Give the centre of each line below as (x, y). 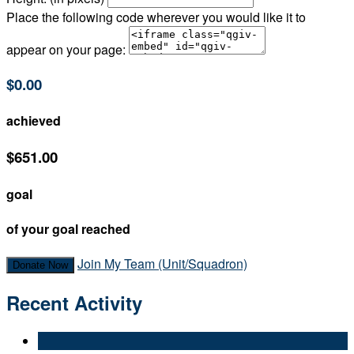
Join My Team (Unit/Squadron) (162, 264)
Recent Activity (74, 303)
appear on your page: (66, 50)
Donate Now (40, 265)
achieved (34, 121)
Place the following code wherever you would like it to (156, 17)
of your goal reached (68, 229)
